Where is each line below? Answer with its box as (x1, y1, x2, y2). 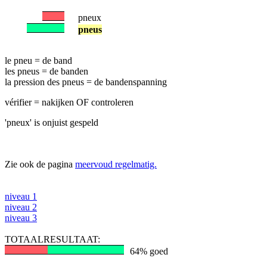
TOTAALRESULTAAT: (5, 234, 100, 244)
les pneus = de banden (5, 66, 88, 76)
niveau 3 (5, 213, 37, 223)
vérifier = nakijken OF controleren (5, 97, 133, 107)
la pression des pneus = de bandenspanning (5, 77, 167, 87)
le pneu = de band (5, 55, 72, 66)
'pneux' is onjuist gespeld (5, 117, 98, 128)
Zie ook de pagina (5, 159, 75, 169)
